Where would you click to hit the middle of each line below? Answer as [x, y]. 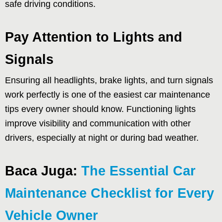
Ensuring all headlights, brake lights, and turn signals [109, 80]
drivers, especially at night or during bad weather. [102, 138]
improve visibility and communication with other [98, 123]
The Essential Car [139, 171]
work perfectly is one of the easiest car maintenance [108, 94]
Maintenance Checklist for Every [110, 193]
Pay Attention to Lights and [94, 37]
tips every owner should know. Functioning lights [100, 109]
